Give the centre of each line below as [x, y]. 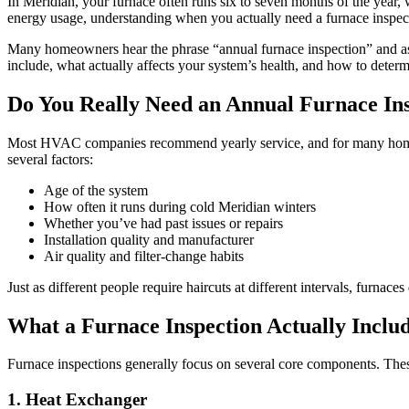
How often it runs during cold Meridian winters [180, 206]
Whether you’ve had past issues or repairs [163, 223]
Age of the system [96, 190]
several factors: [50, 159]
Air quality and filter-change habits [144, 256]
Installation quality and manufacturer [149, 239]
